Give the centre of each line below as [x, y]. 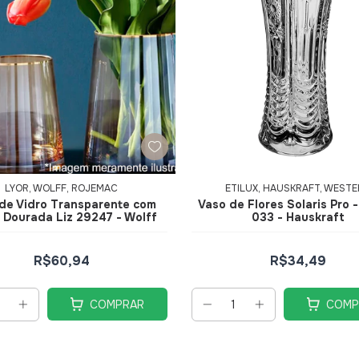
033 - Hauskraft [298, 218]
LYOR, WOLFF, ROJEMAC [61, 189]
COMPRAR [117, 304]
